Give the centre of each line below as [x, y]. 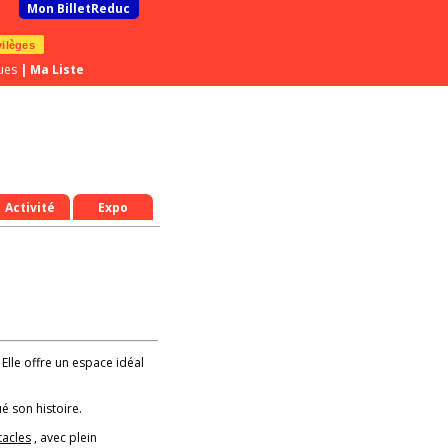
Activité [30, 207]
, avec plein [64, 437]
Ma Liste [57, 69]
